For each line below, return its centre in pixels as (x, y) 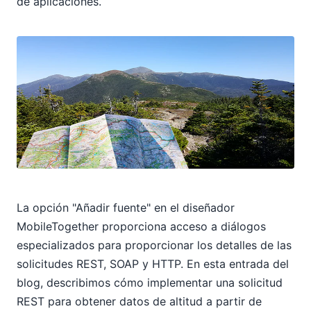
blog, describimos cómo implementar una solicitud (150, 283)
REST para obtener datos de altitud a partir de (139, 302)
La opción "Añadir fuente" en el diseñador (126, 208)
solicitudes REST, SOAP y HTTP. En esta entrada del (153, 264)
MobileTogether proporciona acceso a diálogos (141, 227)
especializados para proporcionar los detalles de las (154, 245)
